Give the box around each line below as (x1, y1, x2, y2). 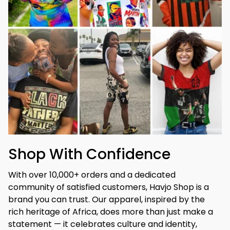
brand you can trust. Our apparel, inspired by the (8, 193, 205, 205)
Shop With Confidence (8, 144, 170, 164)
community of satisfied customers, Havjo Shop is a (8, 181, 209, 193)
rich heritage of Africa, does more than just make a (8, 205, 213, 218)
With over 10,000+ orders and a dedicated (8, 168, 176, 181)
